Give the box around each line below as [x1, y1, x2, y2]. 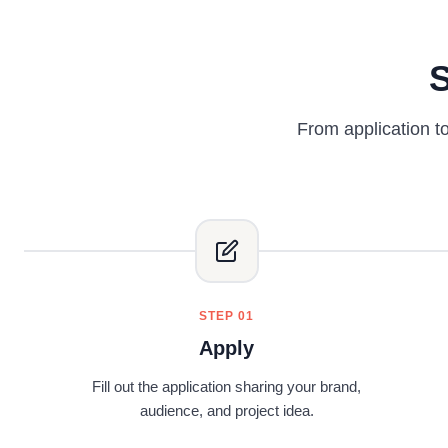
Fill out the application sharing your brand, [92, 378, 362, 395]
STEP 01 [199, 309, 255, 323]
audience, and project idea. [139, 402, 314, 419]
